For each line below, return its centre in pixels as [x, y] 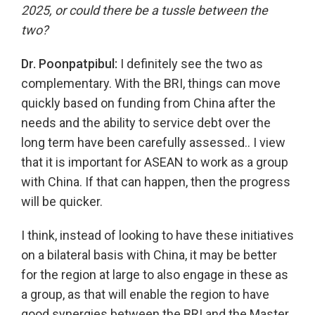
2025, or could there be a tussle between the [144, 11]
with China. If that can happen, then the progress [156, 182]
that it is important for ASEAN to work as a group [155, 162]
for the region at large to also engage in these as [155, 275]
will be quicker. [62, 202]
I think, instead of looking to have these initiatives [157, 236]
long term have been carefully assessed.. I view [153, 143]
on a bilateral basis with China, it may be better [149, 255]
